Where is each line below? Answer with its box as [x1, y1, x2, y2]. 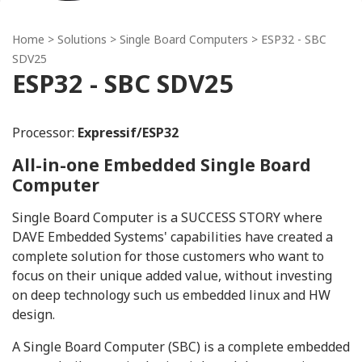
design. [12, 305, 55, 323]
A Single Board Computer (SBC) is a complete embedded [12, 338, 350, 356]
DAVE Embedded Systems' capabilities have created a [12, 228, 333, 246]
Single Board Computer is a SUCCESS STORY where [12, 208, 322, 226]
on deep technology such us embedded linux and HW [12, 286, 330, 304]
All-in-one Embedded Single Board [12, 154, 311, 176]
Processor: [12, 124, 74, 141]
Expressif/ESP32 [74, 124, 179, 141]
